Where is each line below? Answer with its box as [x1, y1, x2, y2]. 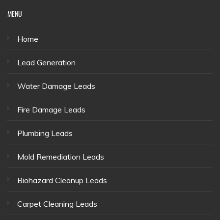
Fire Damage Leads [17, 105, 85, 115]
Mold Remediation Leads [17, 152, 104, 162]
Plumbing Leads [17, 128, 73, 138]
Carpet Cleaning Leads [17, 199, 97, 209]
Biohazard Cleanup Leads [17, 175, 107, 186]
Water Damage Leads [17, 81, 95, 91]
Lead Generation [17, 57, 76, 68]
